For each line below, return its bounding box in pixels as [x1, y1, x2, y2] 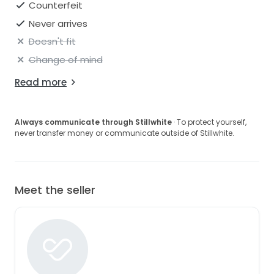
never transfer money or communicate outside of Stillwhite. [15, 127, 234, 138]
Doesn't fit [28, 35, 76, 48]
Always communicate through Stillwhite [15, 116, 172, 127]
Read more [15, 75, 67, 89]
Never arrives [28, 17, 87, 30]
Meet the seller [15, 182, 95, 198]
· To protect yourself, [172, 116, 246, 127]
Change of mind [28, 53, 103, 66]
